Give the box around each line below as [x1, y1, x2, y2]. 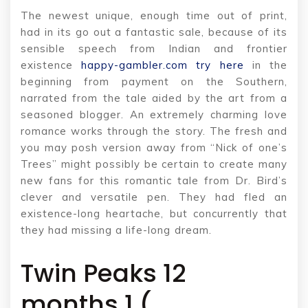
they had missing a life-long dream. [21, 223, 212, 236]
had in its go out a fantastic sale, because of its [21, 25, 287, 38]
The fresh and [209, 124, 287, 137]
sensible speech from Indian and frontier [21, 41, 287, 55]
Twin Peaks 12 [21, 255, 186, 291]
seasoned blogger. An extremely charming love [21, 107, 287, 121]
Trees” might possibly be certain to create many [21, 157, 287, 170]
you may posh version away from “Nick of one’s [21, 140, 287, 154]
